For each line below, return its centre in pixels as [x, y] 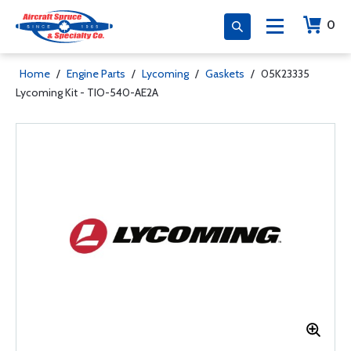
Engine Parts [96, 74]
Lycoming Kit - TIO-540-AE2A [87, 92]
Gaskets [225, 74]
